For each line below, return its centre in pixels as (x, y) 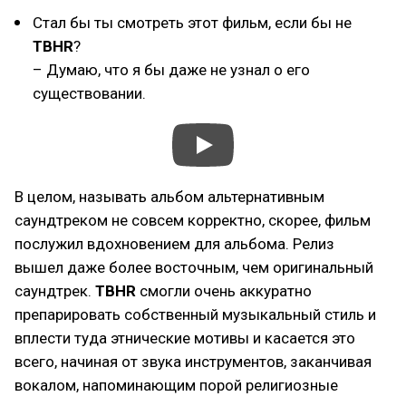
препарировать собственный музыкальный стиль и (195, 314)
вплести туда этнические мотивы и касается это (185, 338)
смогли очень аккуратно (224, 291)
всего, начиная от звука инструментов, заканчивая (193, 362)
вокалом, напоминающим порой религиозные (176, 385)
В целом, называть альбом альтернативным (169, 197)
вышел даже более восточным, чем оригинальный (194, 267)
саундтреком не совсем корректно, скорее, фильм (193, 220)
